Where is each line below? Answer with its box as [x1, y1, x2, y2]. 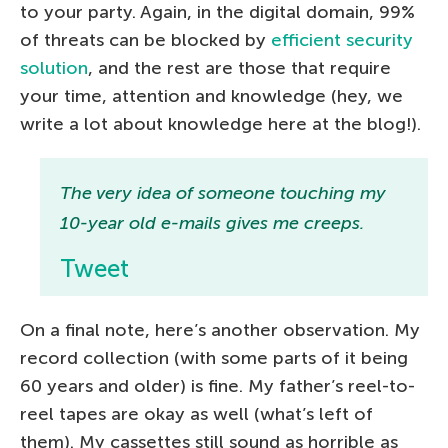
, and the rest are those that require [88, 56, 391, 79]
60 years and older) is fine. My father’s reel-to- [20, 374, 415, 397]
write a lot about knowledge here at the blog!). [20, 112, 421, 135]
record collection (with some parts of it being [20, 346, 408, 369]
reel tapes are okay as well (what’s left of [20, 402, 373, 425]
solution [20, 56, 88, 79]
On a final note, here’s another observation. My [20, 318, 420, 341]
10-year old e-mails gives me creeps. [60, 211, 364, 234]
